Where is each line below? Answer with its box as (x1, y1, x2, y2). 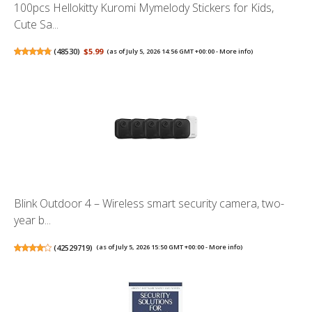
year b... (14, 212, 51, 228)
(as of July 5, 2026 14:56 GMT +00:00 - (107, 46, 220, 56)
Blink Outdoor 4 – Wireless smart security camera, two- (14, 196, 284, 212)
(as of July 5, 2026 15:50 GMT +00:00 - (96, 242, 210, 252)
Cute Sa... (14, 16, 58, 32)
